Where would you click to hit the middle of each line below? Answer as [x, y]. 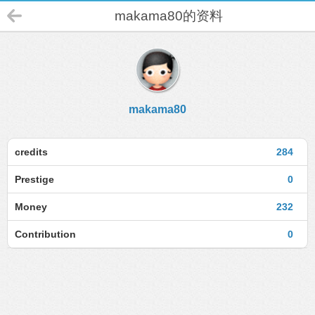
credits [31, 152]
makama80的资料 [168, 16]
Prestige [34, 179]
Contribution [45, 234]
